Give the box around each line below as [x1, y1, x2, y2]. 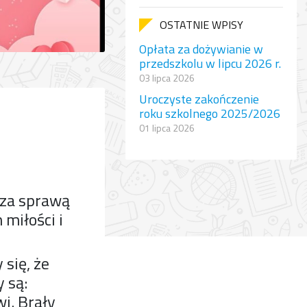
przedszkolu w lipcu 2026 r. [139, 54, 281, 73]
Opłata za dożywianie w [139, 40, 263, 58]
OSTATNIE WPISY [160, 16, 243, 33]
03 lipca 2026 [139, 71, 195, 85]
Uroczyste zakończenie [139, 90, 259, 108]
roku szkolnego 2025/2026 [139, 104, 280, 123]
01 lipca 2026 [139, 121, 195, 135]
